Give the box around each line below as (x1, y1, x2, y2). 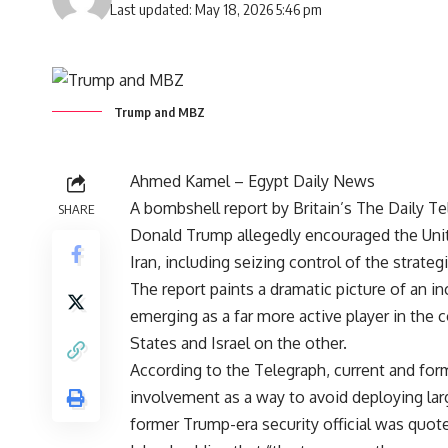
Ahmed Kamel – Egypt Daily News (130, 170, 375, 191)
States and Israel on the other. (130, 332, 347, 353)
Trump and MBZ (114, 103, 205, 120)
